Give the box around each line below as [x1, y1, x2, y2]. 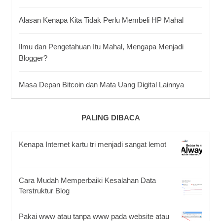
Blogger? [19, 54, 47, 62]
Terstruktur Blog [19, 186, 70, 195]
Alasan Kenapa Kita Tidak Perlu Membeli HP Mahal [19, 16, 184, 24]
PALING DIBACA [81, 113, 140, 122]
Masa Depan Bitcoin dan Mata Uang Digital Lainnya [19, 80, 184, 89]
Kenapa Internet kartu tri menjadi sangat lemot [19, 140, 166, 148]
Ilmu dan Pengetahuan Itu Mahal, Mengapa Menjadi [19, 42, 184, 51]
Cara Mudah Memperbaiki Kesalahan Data [19, 176, 156, 184]
